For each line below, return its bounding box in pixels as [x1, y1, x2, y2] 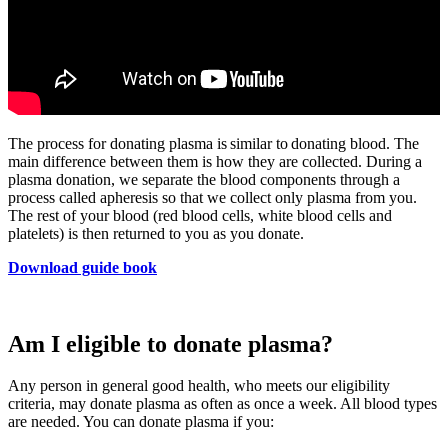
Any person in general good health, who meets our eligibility [8, 377, 390, 395]
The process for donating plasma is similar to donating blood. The [8, 134, 419, 152]
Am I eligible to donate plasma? [8, 330, 333, 357]
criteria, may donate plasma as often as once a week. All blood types [8, 395, 437, 413]
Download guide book [8, 258, 157, 276]
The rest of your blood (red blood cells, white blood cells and [8, 206, 392, 224]
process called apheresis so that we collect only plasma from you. [8, 188, 417, 206]
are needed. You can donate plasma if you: [8, 413, 274, 431]
